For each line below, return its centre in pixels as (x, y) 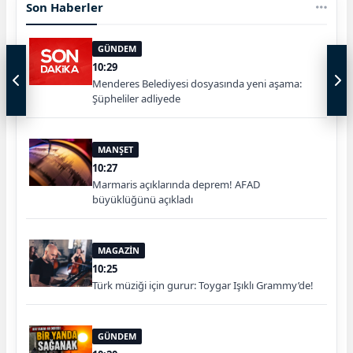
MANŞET (115, 150)
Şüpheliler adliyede (136, 99)
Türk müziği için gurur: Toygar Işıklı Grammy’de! (203, 286)
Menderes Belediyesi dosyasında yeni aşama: (197, 84)
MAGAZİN (119, 251)
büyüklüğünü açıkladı (143, 200)
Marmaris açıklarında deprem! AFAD (176, 185)
